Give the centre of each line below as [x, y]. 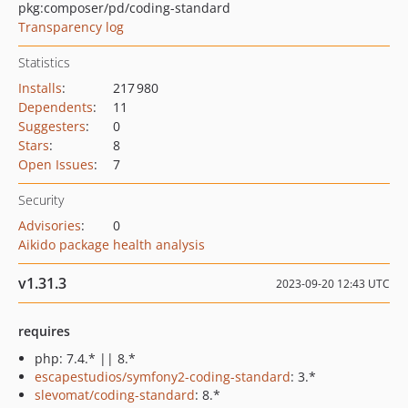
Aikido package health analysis [112, 245]
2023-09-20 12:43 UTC [333, 284]
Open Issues [56, 164]
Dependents [56, 107]
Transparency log [71, 27]
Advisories [50, 225]
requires [44, 331]
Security [41, 200]
